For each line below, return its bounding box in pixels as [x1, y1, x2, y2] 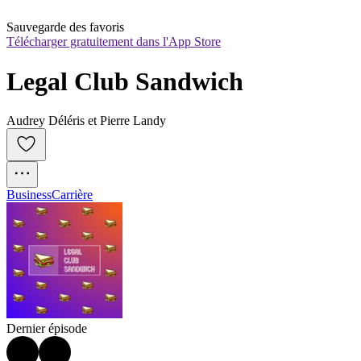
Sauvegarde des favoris [6, 20, 124, 35]
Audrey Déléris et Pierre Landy [6, 114, 166, 128]
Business [6, 188, 52, 202]
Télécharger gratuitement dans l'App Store [6, 35, 221, 49]
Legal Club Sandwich [6, 66, 243, 96]
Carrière [52, 188, 93, 202]
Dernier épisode [6, 322, 87, 336]
